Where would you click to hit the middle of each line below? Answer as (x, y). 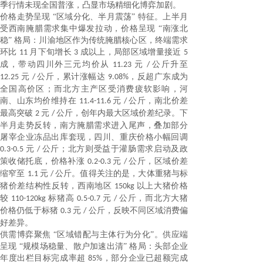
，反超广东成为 (158, 77)
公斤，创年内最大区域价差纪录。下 (122, 113)
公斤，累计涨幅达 (73, 77)
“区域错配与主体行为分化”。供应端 (121, 235)
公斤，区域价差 (159, 161)
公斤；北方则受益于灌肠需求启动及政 (115, 149)
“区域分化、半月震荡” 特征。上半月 (120, 17)
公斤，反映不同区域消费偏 (138, 210)
